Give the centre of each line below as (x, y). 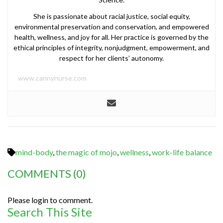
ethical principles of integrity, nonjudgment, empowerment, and (111, 47)
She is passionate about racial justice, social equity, (111, 16)
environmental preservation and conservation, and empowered (111, 26)
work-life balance (182, 152)
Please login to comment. (50, 200)
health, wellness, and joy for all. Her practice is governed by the (111, 37)
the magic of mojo (86, 152)
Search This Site (50, 212)
